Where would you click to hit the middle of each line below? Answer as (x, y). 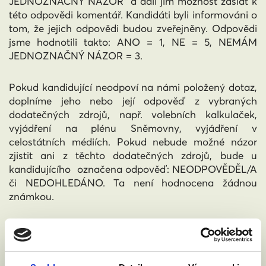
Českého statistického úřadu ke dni (100, 242)
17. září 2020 (223, 242)
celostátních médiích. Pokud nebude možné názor (133, 142)
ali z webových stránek (200, 228)
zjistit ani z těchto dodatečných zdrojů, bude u (133, 156)
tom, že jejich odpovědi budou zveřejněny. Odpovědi (133, 28)
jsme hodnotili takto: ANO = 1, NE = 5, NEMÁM (133, 42)
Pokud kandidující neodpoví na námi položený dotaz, (133, 87)
